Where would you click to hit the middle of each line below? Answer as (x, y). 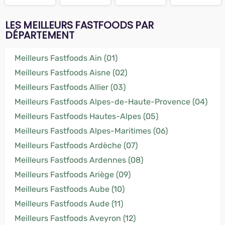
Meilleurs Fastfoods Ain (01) (66, 58)
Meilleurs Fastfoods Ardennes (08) (79, 160)
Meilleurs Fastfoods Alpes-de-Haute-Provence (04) (111, 102)
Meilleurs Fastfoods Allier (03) (70, 87)
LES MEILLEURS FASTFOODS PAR (79, 25)
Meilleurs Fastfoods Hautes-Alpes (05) (86, 116)
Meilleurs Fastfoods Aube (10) (70, 189)
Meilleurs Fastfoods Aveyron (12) (75, 218)
